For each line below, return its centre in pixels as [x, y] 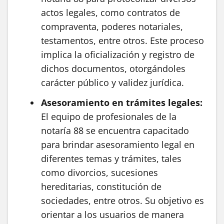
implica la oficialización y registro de [118, 55]
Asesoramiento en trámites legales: [122, 103]
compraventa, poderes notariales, [112, 27]
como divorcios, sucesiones [99, 173]
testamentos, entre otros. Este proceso [122, 41]
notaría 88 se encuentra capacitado [115, 131]
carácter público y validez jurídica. [112, 83]
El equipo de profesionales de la [109, 117]
